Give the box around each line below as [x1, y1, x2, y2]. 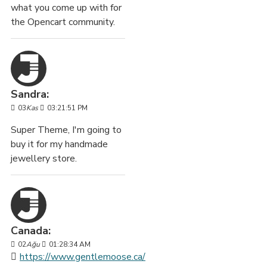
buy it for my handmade [11, 138, 108, 151]
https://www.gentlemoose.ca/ [20, 250, 145, 264]
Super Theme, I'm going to [11, 123, 122, 137]
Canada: [11, 223, 51, 238]
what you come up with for [11, 1, 122, 15]
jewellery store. [11, 152, 77, 166]
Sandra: [11, 87, 49, 102]
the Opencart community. [11, 15, 115, 29]
